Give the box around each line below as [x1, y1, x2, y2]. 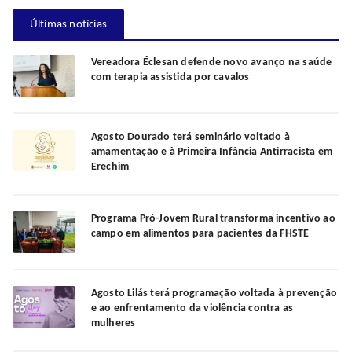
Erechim [90, 160, 130, 173]
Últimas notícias [29, 18, 108, 31]
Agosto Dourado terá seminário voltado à [90, 130, 290, 143]
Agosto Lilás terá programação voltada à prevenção [90, 288, 337, 300]
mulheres [90, 317, 136, 330]
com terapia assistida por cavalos [90, 71, 250, 83]
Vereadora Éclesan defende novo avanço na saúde [90, 56, 332, 68]
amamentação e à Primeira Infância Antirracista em [90, 145, 332, 158]
